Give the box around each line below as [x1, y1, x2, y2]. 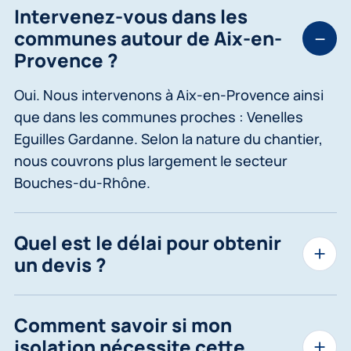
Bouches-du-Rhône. [14, 172, 150, 192]
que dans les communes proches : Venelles [14, 107, 303, 126]
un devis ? [14, 251, 107, 277]
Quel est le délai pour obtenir [14, 229, 281, 255]
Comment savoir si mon [14, 311, 232, 338]
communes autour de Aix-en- [14, 24, 282, 51]
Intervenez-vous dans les [14, 2, 248, 29]
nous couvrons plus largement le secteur [14, 150, 288, 170]
